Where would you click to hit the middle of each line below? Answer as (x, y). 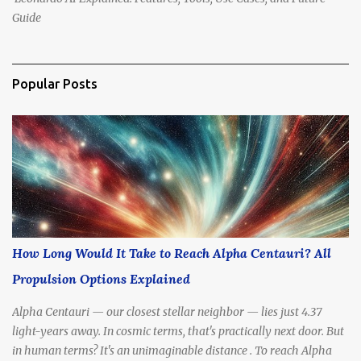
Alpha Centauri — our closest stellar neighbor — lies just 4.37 (167, 311)
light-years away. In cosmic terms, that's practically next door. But (178, 331)
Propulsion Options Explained (101, 278)
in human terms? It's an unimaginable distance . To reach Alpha (172, 350)
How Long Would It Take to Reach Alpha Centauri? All (172, 253)
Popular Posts (55, 83)
